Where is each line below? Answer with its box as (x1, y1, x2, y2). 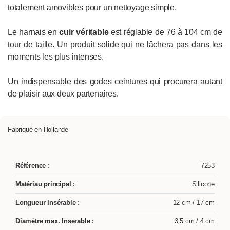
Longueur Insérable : (15, 199, 80, 207)
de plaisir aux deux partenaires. (8, 89, 119, 99)
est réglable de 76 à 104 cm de (108, 28, 222, 37)
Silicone (189, 180, 215, 188)
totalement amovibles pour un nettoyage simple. (8, 3, 179, 12)
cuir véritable (59, 28, 109, 37)
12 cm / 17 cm (170, 199, 215, 207)
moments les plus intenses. (8, 52, 104, 62)
